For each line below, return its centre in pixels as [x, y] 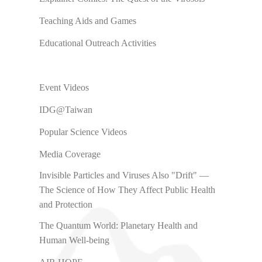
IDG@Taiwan [66, 109]
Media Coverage [70, 154]
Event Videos [64, 87]
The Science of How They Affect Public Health [127, 189]
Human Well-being [75, 240]
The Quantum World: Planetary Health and [119, 225]
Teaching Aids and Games [88, 20]
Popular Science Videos [83, 132]
